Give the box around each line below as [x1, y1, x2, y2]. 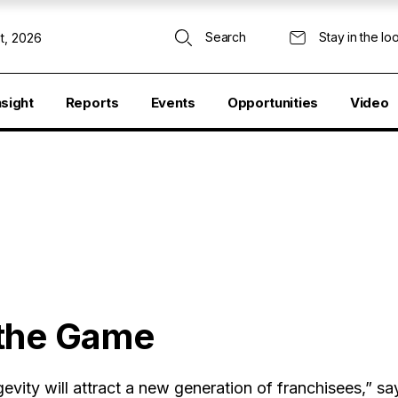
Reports [65, 94, 119, 111]
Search [205, 29, 246, 44]
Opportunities [227, 94, 318, 111]
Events [150, 94, 195, 111]
